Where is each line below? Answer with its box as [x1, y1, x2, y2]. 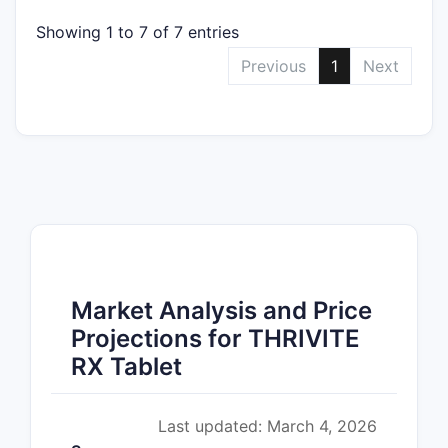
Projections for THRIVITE [71, 323, 360, 353]
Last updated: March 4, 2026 [158, 415, 377, 436]
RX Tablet [71, 351, 182, 381]
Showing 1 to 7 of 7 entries [36, 21, 239, 42]
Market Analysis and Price [71, 295, 372, 325]
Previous [241, 55, 306, 76]
